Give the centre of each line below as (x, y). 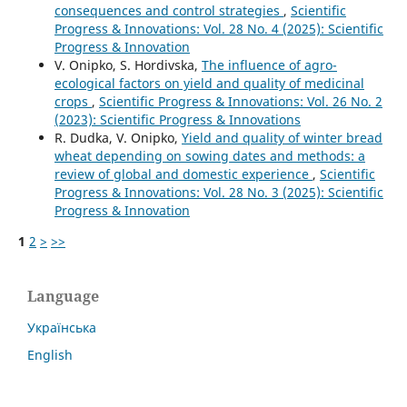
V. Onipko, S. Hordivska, (128, 65)
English (50, 355)
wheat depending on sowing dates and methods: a (209, 156)
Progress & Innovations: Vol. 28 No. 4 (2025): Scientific (218, 29)
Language (63, 297)
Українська (62, 328)
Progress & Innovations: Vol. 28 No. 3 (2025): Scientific (218, 193)
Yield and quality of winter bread (282, 138)
